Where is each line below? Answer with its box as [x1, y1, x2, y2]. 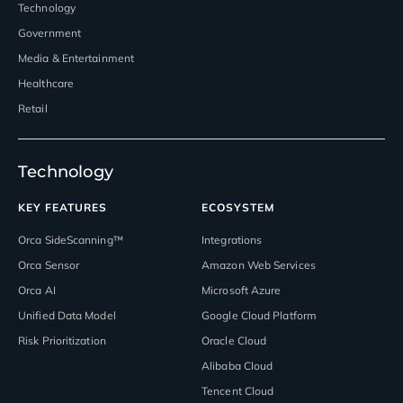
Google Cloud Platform [201, 308, 318, 322]
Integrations [201, 232, 263, 246]
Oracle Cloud [201, 333, 267, 347]
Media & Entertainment [18, 50, 135, 65]
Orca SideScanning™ [18, 232, 123, 246]
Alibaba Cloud [201, 358, 273, 372]
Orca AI [18, 282, 56, 297]
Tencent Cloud [201, 383, 274, 398]
